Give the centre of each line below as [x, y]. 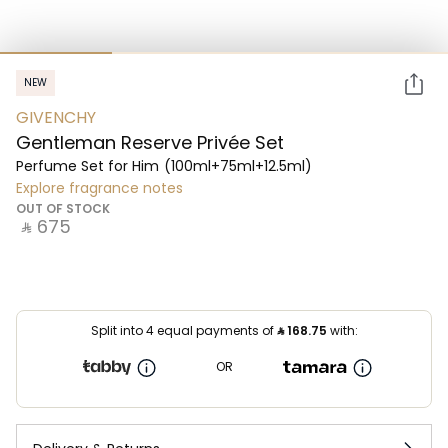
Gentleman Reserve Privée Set [150, 142]
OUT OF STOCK [63, 208]
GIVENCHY [56, 117]
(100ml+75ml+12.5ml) [238, 166]
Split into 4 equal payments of [183, 330]
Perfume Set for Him [87, 166]
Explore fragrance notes [99, 188]
